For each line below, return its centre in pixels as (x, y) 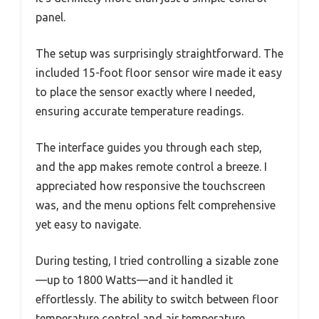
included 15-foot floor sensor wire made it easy (159, 73)
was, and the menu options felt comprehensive (156, 205)
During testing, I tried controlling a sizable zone (157, 261)
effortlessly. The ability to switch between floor (157, 299)
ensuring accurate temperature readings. (140, 111)
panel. (51, 17)
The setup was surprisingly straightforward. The (159, 53)
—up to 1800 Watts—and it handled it (134, 280)
